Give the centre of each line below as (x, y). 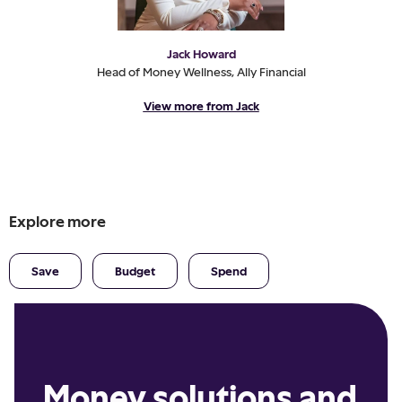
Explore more (57, 221)
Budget (135, 271)
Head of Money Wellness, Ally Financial (201, 71)
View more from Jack (201, 105)
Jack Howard (201, 53)
